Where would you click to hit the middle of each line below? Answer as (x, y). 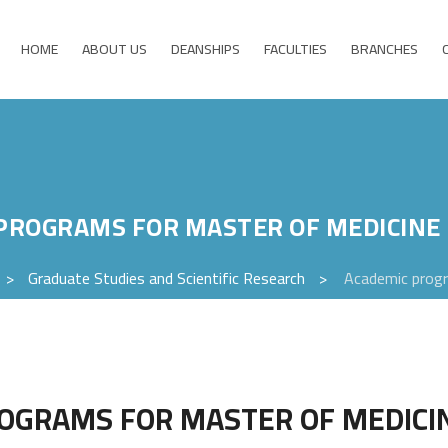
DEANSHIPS (205, 49)
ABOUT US (114, 49)
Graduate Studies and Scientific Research (166, 277)
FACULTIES (295, 49)
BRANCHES (384, 49)
